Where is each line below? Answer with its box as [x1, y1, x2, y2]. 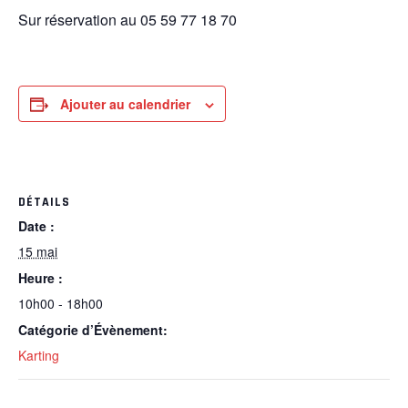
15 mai [18, 242, 57, 260]
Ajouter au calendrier [60, 95, 190, 113]
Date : [18, 217, 55, 235]
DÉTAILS [18, 194, 70, 210]
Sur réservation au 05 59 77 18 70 [18, 9, 237, 30]
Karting [18, 346, 59, 364]
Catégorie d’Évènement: [18, 321, 168, 339]
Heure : [18, 269, 63, 287]
